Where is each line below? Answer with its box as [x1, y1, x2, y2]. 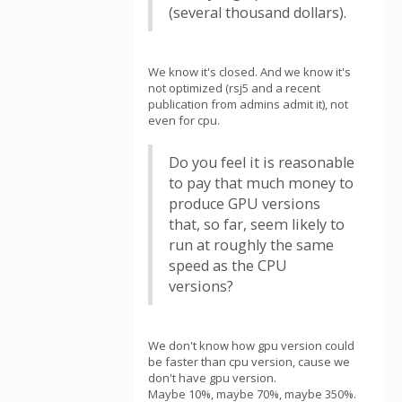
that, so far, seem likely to [169, 214, 345, 234]
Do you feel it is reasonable [169, 153, 354, 172]
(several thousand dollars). [169, 3, 346, 22]
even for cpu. [148, 112, 220, 128]
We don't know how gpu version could [148, 337, 354, 354]
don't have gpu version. [148, 370, 276, 386]
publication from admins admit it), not [148, 96, 348, 112]
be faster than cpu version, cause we [148, 354, 350, 370]
